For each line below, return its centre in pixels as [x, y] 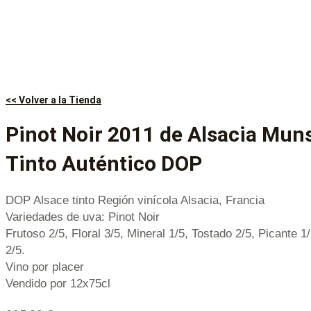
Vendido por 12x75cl [58, 283]
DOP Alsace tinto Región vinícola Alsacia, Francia [135, 200]
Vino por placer [45, 267]
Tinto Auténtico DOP [104, 163]
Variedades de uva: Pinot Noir [83, 217]
